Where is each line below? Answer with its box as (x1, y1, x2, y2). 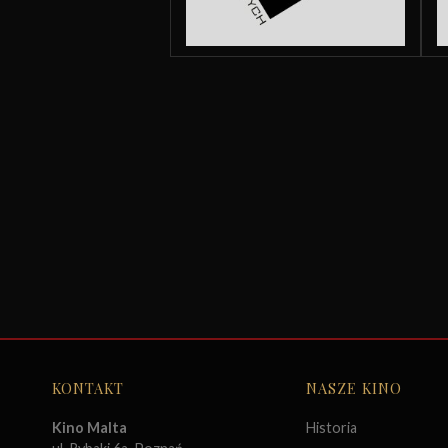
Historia (306, 419, 357, 436)
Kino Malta (52, 419, 127, 436)
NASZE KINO (306, 378, 402, 398)
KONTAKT (52, 378, 124, 398)
